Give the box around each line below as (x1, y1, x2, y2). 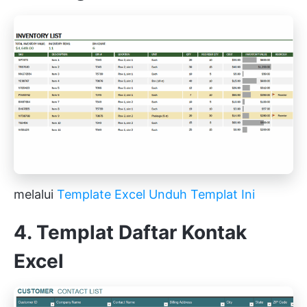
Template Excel (57, 187, 145, 202)
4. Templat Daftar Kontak (14, 221, 247, 245)
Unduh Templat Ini (145, 187, 255, 202)
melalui (14, 187, 57, 202)
